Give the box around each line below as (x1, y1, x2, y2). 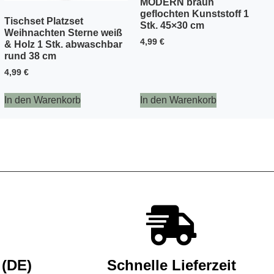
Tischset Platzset (4, 16, 84, 27)
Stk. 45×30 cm (139, 20, 204, 31)
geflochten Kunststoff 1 (139, 8, 249, 19)
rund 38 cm (4, 51, 57, 62)
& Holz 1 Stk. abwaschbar (4, 39, 123, 50)
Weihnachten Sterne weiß (4, 28, 123, 39)
